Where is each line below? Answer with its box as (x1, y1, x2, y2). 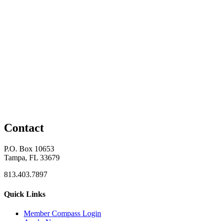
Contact (4, 121, 44, 135)
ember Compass (31, 209, 82, 218)
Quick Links (4, 189, 45, 198)
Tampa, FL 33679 (4, 153, 60, 162)
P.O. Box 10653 (4, 145, 54, 153)
